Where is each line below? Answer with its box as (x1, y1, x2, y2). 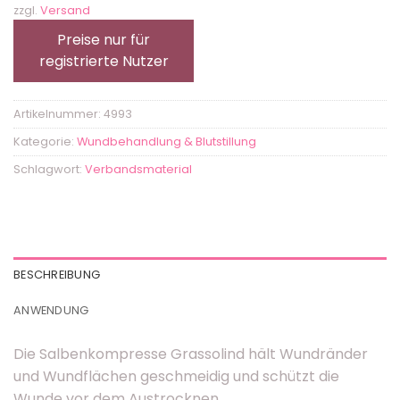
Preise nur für (57, 29, 150, 51)
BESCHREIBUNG (13, 267, 101, 283)
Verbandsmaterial (85, 162, 192, 178)
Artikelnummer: (13, 106, 104, 122)
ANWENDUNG (13, 303, 89, 319)
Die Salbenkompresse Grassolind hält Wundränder (13, 344, 368, 365)
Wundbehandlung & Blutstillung (77, 134, 256, 150)
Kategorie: (13, 134, 77, 150)
